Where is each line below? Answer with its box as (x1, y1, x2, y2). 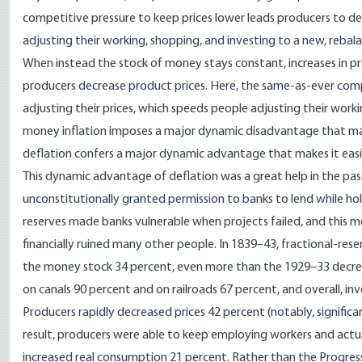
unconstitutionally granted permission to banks (23, 193, 273, 206)
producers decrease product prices (23, 80, 205, 93)
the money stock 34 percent (23, 261, 172, 274)
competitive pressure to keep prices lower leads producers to (23, 12, 348, 25)
